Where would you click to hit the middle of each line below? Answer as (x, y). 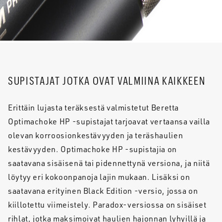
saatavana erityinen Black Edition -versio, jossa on (103, 191)
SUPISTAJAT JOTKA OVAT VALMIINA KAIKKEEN (107, 81)
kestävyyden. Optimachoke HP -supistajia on (92, 149)
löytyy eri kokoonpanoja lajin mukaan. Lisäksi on (99, 177)
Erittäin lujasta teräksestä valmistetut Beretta (94, 107)
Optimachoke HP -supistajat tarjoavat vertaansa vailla (109, 121)
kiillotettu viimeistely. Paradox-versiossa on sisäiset (107, 204)
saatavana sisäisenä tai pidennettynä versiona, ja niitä (109, 163)
